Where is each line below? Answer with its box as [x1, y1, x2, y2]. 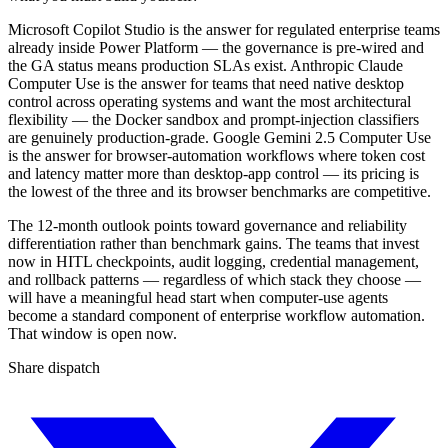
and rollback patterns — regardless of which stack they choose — [8, 270, 421, 288]
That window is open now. [8, 324, 177, 342]
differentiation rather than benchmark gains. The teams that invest [8, 234, 419, 252]
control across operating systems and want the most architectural [8, 92, 411, 110]
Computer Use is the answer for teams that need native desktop [8, 74, 404, 92]
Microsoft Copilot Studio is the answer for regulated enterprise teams [8, 20, 440, 38]
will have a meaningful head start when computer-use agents [8, 288, 388, 306]
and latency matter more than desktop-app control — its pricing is [8, 164, 419, 182]
